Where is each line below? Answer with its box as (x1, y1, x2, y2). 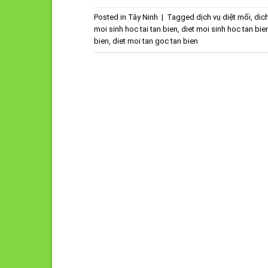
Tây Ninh (128, 13, 158, 22)
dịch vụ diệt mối (196, 13, 251, 22)
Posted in (94, 13, 128, 22)
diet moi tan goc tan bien (112, 36, 198, 46)
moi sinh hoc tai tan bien (94, 25, 178, 34)
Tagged (167, 13, 196, 22)
